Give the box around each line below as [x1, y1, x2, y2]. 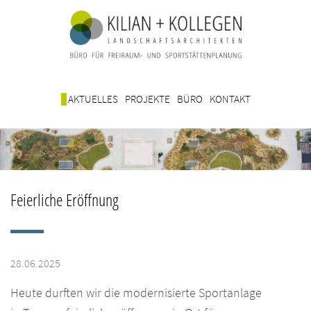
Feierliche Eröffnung [10, 187, 119, 211]
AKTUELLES [67, 92, 118, 106]
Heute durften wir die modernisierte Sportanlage [10, 284, 262, 301]
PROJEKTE [124, 92, 170, 106]
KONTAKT [209, 92, 251, 106]
